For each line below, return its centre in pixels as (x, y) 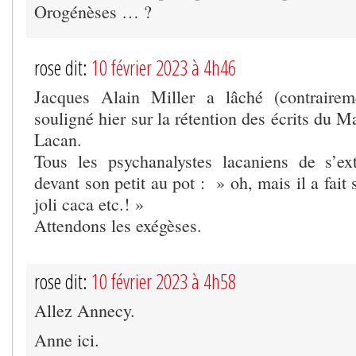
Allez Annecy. (85, 311)
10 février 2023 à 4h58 (164, 282)
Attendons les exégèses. (118, 226)
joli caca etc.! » (89, 204)
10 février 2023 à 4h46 (164, 68)
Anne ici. (67, 340)
